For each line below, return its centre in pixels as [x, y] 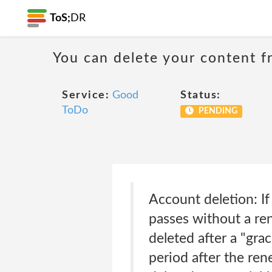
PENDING [217, 111]
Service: [86, 95]
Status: [201, 95]
